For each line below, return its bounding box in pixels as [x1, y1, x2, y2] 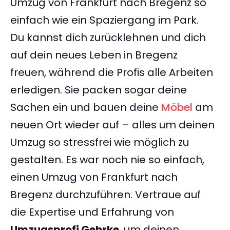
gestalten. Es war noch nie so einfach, [10, 152, 204, 167]
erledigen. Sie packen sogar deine [10, 83, 187, 98]
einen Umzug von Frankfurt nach [10, 170, 178, 185]
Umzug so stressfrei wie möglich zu [10, 135, 189, 150]
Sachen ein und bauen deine [10, 100, 161, 115]
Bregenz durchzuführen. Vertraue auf [10, 187, 201, 202]
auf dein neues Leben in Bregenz [10, 48, 178, 63]
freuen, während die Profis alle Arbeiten [10, 65, 213, 80]
